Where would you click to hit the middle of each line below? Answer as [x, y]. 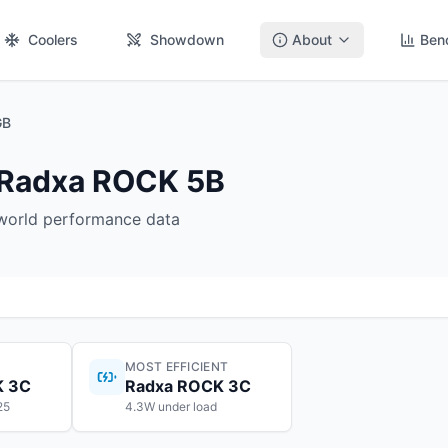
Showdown [187, 39]
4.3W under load [171, 406]
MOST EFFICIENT [177, 366]
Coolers [53, 39]
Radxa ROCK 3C [188, 386]
